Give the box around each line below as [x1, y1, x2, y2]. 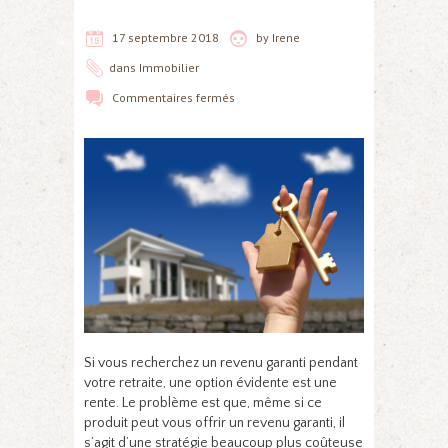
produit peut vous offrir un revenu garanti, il [84, 414, 345, 431]
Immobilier [139, 59, 199, 75]
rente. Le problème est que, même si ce [84, 394, 322, 411]
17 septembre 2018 [112, 29, 219, 45]
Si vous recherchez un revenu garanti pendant [84, 354, 358, 371]
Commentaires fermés [112, 89, 235, 105]
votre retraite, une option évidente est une [84, 374, 337, 391]
